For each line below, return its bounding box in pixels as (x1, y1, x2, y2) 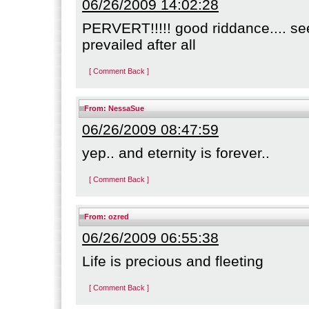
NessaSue (108, 104, 144, 112)
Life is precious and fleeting (82, 253, 263, 269)
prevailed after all (82, 37, 196, 52)
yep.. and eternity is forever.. (82, 145, 270, 161)
